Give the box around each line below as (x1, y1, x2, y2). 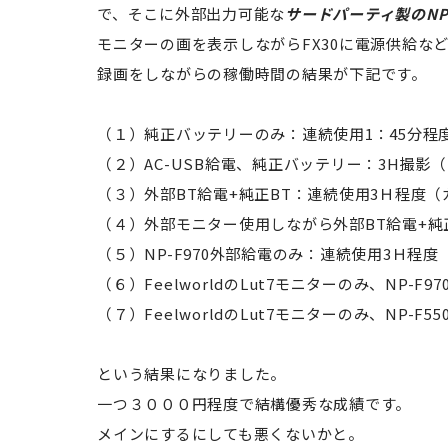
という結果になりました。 (97, 362, 286, 384)
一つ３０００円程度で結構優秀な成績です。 (97, 392, 411, 414)
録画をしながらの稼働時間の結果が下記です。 (97, 62, 427, 84)
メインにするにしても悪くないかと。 (97, 422, 364, 444)
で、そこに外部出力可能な (97, 2, 285, 24)
